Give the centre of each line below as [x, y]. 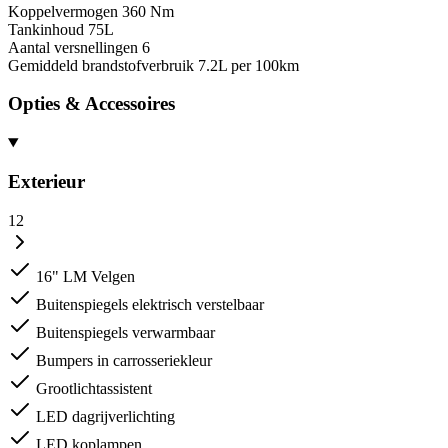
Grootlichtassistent [94, 388]
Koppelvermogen [63, 11]
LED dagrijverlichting [105, 416]
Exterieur [46, 181]
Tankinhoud [46, 29]
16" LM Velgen [85, 276]
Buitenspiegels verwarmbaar [125, 332]
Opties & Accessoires [91, 104]
